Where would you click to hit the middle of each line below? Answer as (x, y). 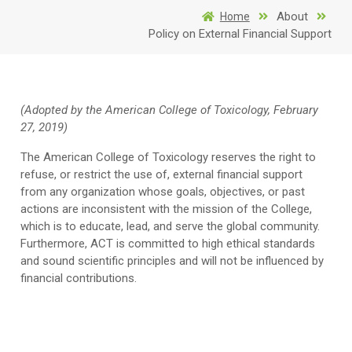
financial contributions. (79, 278)
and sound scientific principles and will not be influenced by (172, 261)
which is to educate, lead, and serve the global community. (170, 226)
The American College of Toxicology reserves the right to (169, 157)
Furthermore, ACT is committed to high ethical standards (168, 244)
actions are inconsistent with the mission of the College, (167, 209)
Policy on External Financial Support (240, 34)
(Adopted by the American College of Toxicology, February (170, 110)
